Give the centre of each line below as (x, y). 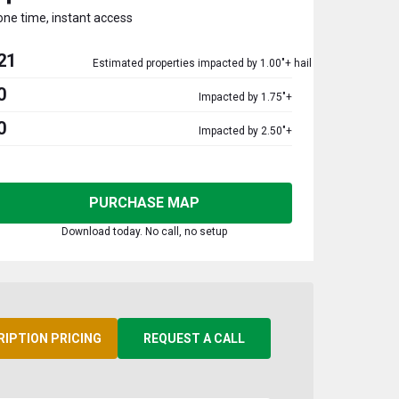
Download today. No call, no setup (144, 232)
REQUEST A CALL (194, 338)
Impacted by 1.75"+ (245, 97)
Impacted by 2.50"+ (245, 131)
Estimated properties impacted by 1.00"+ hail (202, 63)
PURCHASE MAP (144, 203)
